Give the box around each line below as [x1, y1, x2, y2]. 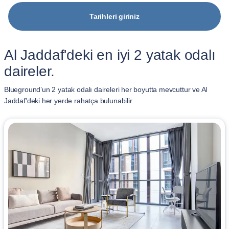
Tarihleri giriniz [89, 12, 140, 20]
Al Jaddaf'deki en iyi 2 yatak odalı [4, 47, 216, 63]
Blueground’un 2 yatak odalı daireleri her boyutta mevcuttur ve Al [4, 85, 208, 94]
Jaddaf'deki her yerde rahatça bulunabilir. [4, 97, 134, 105]
